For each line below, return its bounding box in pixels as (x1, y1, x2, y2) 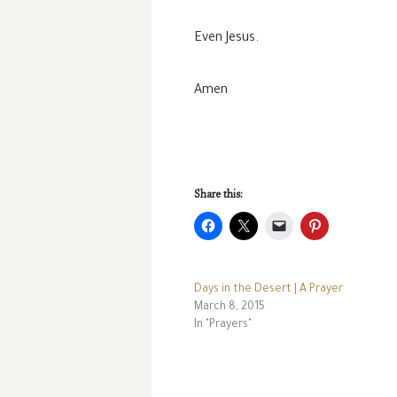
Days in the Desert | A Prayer (194, 284, 343, 297)
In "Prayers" (194, 319, 252, 332)
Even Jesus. (194, 32, 259, 47)
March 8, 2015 (194, 301, 265, 315)
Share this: (194, 190, 243, 201)
